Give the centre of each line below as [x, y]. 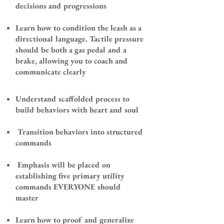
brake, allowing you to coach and [72, 61]
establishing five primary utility [70, 176]
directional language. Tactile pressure [79, 39]
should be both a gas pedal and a [71, 50]
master [28, 198]
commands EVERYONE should [68, 187]
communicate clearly [51, 72]
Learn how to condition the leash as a [78, 28]
